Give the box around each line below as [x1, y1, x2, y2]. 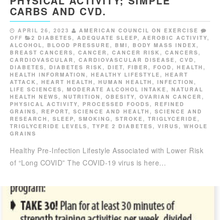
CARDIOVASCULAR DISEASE [79, 55, 175, 63]
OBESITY [106, 92, 135, 100]
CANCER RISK [112, 48, 160, 56]
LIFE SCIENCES [10, 85, 62, 93]
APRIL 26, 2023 [18, 26, 69, 34]
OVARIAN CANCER [139, 92, 202, 100]
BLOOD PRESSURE [47, 41, 110, 49]
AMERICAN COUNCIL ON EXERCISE [79, 26, 198, 34]
